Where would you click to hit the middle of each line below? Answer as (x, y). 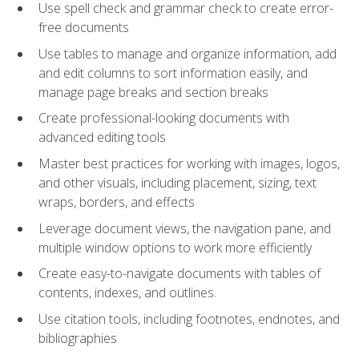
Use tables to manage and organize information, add (188, 53)
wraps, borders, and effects (117, 202)
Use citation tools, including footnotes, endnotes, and (189, 319)
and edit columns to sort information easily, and (173, 73)
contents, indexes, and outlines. (127, 293)
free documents (84, 28)
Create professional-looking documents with (164, 118)
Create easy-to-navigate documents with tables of (179, 274)
